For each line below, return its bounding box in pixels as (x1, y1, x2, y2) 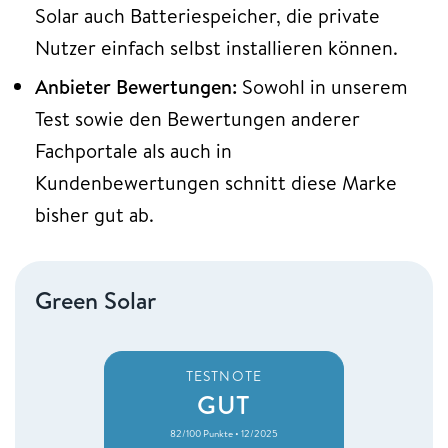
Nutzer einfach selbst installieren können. (35, 33, 403, 61)
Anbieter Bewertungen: (35, 72, 237, 100)
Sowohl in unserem (237, 72, 408, 100)
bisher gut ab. (35, 200, 159, 228)
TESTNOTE (186, 365, 262, 386)
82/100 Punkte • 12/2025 (170, 425, 278, 440)
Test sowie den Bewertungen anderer (35, 104, 360, 132)
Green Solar (35, 282, 156, 317)
